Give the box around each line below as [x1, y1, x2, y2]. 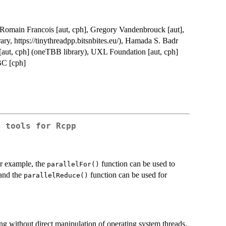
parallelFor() [47, 160, 99, 168]
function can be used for [88, 170, 167, 179]
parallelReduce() [24, 171, 88, 179]
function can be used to [99, 159, 175, 168]
